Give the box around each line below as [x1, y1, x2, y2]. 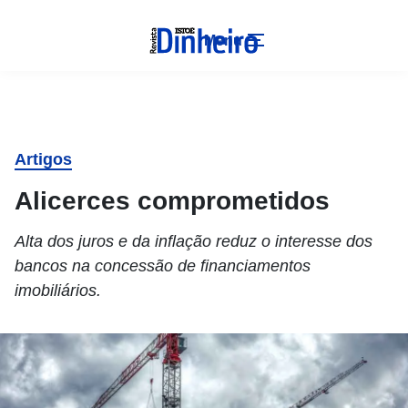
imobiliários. [15, 281, 101, 300]
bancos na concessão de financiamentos [15, 257, 311, 275]
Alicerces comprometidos [15, 187, 330, 215]
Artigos [15, 150, 72, 168]
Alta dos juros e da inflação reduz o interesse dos [15, 232, 372, 250]
